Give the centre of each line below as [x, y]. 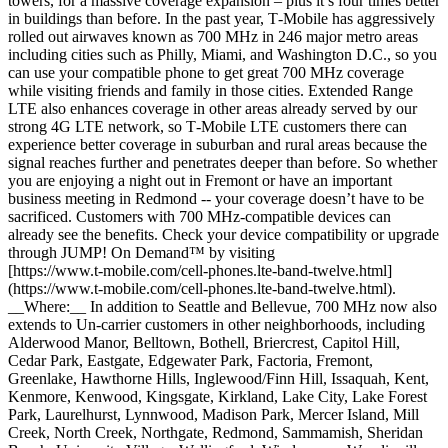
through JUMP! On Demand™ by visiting [141, 252]
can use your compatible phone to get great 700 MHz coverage [206, 72]
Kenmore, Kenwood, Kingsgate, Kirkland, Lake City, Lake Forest [217, 396]
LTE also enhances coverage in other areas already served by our [212, 108]
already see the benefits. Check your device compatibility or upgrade [223, 234]
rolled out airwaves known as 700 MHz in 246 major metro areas [213, 36]
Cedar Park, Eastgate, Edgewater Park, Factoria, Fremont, [190, 360]
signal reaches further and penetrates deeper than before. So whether [222, 162]
